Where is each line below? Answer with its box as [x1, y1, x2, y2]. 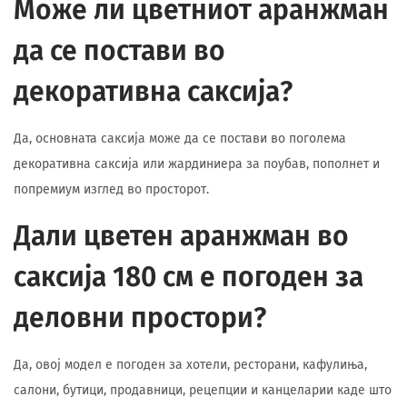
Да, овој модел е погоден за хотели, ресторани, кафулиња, [14, 357, 367, 372]
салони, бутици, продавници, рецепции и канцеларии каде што [14, 382, 392, 398]
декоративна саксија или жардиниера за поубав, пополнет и [14, 156, 380, 172]
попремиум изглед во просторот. [14, 182, 209, 197]
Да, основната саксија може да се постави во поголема [14, 131, 346, 146]
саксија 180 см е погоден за [14, 261, 363, 293]
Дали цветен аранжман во [14, 220, 349, 253]
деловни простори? [14, 302, 266, 334]
